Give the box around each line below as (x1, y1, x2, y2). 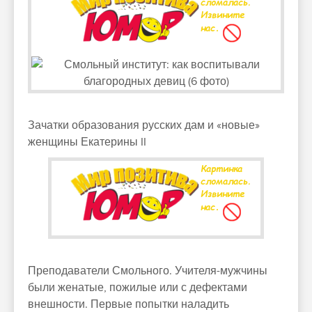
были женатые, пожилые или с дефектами (28, 281, 247, 295)
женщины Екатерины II (28, 135, 146, 149)
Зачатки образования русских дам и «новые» (28, 118, 260, 132)
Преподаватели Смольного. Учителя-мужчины (28, 264, 267, 278)
